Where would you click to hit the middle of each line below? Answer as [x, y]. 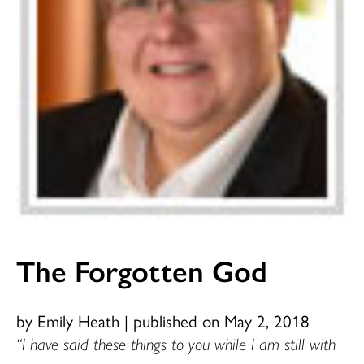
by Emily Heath [70, 320]
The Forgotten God [142, 269]
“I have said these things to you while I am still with [176, 342]
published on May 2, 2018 [221, 320]
